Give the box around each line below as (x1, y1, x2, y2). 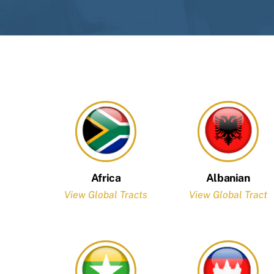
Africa (91, 171, 121, 184)
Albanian (206, 171, 250, 184)
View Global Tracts (64, 189, 148, 201)
